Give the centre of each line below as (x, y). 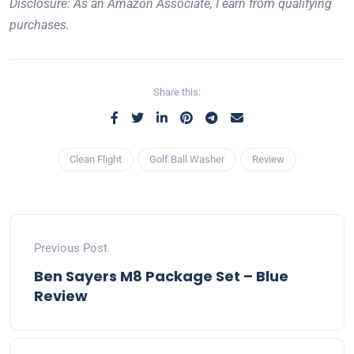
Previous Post (71, 248)
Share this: (177, 92)
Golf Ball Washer (187, 159)
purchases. (40, 24)
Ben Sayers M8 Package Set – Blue (161, 276)
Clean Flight (96, 159)
